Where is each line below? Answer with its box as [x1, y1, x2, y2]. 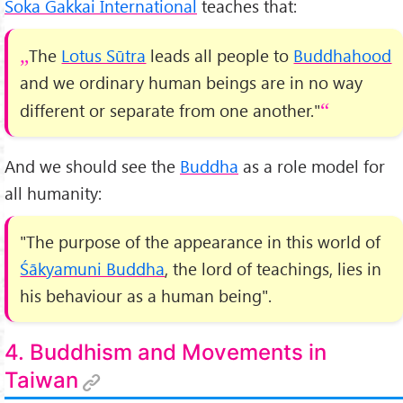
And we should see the [4, 155, 180, 178]
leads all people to [146, 43, 294, 67]
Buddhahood [293, 43, 392, 67]
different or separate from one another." [20, 98, 321, 121]
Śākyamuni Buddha [20, 256, 166, 280]
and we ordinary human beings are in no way [20, 70, 363, 94]
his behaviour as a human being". [20, 283, 273, 307]
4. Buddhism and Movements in [4, 339, 327, 366]
